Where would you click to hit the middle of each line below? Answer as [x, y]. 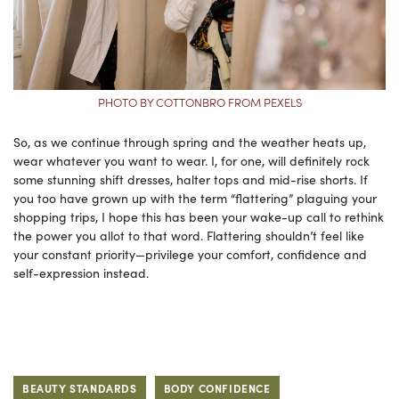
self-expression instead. [81, 273]
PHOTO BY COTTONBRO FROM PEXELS [199, 102]
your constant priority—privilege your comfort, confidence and [190, 254]
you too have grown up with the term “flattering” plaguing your [195, 198]
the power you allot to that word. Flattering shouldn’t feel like [189, 236]
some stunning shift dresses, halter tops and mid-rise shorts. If [191, 179]
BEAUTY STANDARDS [80, 388]
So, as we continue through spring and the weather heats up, [190, 142]
